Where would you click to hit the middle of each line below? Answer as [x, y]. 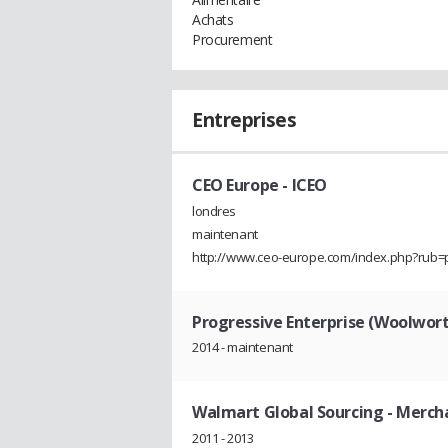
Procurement [232, 39]
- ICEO [302, 185]
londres [214, 210]
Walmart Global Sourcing [289, 412]
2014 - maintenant [242, 347]
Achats [213, 19]
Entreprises [244, 120]
